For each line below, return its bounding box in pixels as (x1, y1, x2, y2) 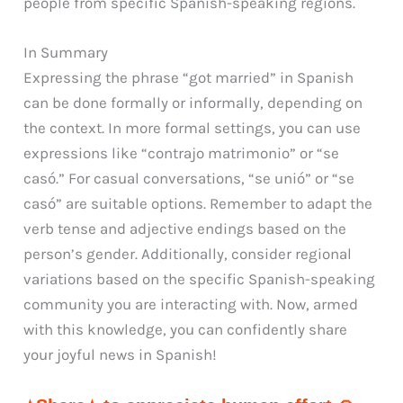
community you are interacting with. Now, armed (23, 294, 359, 313)
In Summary (23, 42, 109, 61)
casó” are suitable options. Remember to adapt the (23, 193, 373, 212)
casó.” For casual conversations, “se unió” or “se (23, 168, 355, 187)
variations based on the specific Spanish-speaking (23, 269, 376, 288)
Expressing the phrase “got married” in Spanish (23, 67, 354, 86)
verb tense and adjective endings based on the (23, 219, 347, 237)
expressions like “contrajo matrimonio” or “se (23, 143, 340, 162)
